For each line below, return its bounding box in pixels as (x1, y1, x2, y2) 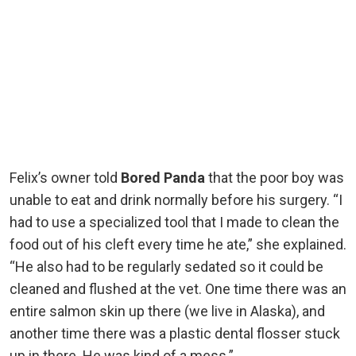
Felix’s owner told (10, 168, 121, 186)
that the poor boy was (205, 168, 344, 186)
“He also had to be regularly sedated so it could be (10, 257, 323, 275)
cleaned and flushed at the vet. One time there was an (10, 280, 346, 297)
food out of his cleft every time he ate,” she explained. (10, 235, 346, 253)
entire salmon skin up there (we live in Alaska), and (10, 302, 325, 319)
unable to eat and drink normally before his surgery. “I (10, 191, 342, 208)
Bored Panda (121, 168, 205, 186)
